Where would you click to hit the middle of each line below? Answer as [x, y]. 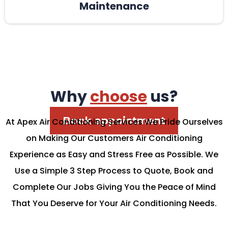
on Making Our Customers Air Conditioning [114, 138]
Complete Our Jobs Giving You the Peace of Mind [114, 187]
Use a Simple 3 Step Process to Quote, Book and [114, 171]
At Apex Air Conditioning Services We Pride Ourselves [114, 122]
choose [119, 97]
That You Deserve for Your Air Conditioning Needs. [114, 203]
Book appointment [114, 120]
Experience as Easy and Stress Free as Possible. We [114, 154]
